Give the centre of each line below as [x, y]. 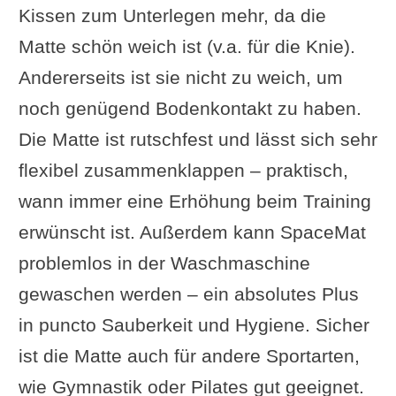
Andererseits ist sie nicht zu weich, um [180, 77]
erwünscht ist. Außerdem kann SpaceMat [192, 232]
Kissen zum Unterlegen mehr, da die [172, 15]
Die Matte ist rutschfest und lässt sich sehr [198, 139]
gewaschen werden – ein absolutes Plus [188, 293]
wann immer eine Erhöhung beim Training [194, 201]
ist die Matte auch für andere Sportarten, [189, 355]
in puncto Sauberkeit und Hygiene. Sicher [194, 324]
